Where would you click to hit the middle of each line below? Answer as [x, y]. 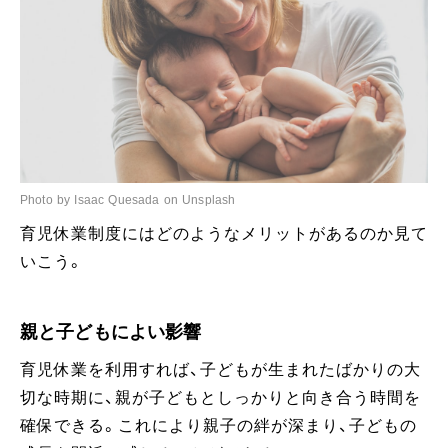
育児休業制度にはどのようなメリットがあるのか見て [224, 234]
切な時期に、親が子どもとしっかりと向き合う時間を [220, 398]
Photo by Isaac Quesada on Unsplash [128, 200]
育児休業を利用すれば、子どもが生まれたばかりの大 [220, 370]
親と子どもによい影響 [111, 332]
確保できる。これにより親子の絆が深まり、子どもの [218, 426]
